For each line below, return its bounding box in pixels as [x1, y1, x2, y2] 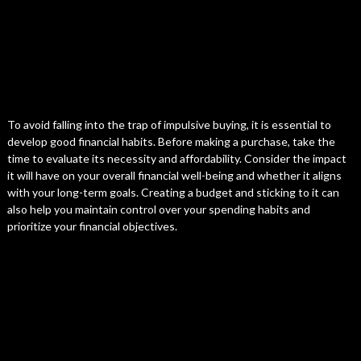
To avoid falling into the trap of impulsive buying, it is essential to [6, 118, 331, 131]
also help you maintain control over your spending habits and [6, 202, 310, 216]
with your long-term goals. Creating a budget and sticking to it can [6, 185, 339, 199]
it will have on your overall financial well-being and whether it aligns [6, 168, 342, 182]
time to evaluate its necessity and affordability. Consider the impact [6, 151, 346, 165]
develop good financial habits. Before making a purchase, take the [6, 135, 335, 148]
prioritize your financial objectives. [6, 219, 177, 233]
